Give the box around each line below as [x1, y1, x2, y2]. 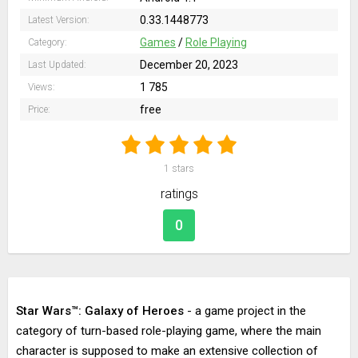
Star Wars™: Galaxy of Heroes [16, 304, 184, 318]
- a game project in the [184, 304, 306, 318]
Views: [28, 82, 55, 93]
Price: [28, 104, 50, 115]
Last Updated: [28, 59, 86, 70]
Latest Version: [28, 14, 89, 26]
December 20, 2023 [140, 58, 238, 71]
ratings [160, 186, 198, 201]
